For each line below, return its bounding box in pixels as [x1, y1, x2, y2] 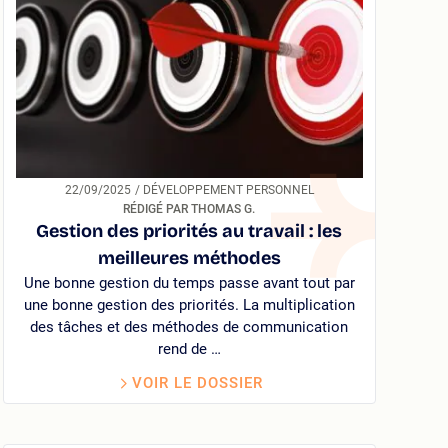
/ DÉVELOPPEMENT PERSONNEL [142, 182, 314, 197]
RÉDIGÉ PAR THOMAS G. [123, 201, 256, 216]
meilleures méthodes [97, 246, 281, 269]
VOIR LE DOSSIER [131, 373, 263, 392]
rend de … [157, 339, 221, 358]
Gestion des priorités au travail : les [36, 219, 343, 242]
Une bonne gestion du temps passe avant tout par [23, 273, 355, 292]
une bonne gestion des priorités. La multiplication [23, 295, 355, 314]
